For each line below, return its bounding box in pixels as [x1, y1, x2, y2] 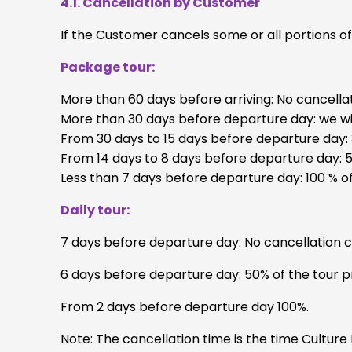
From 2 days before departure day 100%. [60, 297, 309, 316]
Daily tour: [60, 200, 130, 219]
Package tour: [60, 57, 155, 76]
